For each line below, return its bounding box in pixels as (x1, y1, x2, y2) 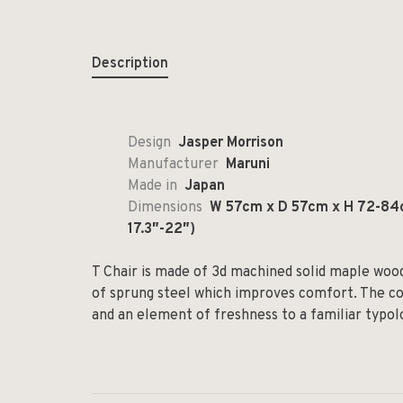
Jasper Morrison (178, 134, 283, 152)
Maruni (226, 156, 270, 174)
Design (128, 134, 171, 152)
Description (92, 55, 168, 73)
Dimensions (128, 199, 202, 217)
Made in (128, 177, 177, 195)
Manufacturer (128, 156, 219, 174)
